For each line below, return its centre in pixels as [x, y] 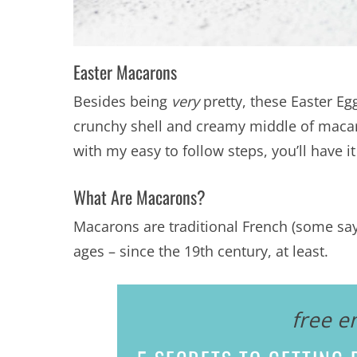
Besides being [122, 101]
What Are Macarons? [139, 196]
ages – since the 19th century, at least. [201, 251]
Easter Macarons [127, 71]
